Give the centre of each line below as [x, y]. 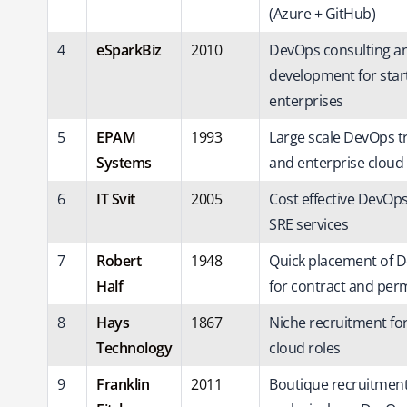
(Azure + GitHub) [322, 13]
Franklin [123, 384]
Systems [124, 162]
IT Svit [116, 199]
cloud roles [305, 347]
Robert [119, 260]
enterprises [306, 100]
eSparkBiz [130, 50]
